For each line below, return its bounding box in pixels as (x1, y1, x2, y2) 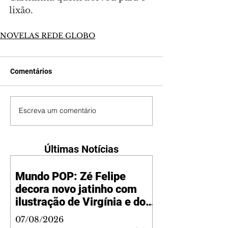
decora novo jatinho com (15, 182, 137, 195)
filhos (15, 208, 43, 221)
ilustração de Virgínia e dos (15, 195, 151, 208)
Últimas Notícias (44, 142, 119, 155)
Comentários (10, 67, 52, 75)
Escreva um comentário (19, 106, 96, 116)
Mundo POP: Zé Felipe (15, 169, 126, 183)
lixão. (9, 5, 33, 16)
